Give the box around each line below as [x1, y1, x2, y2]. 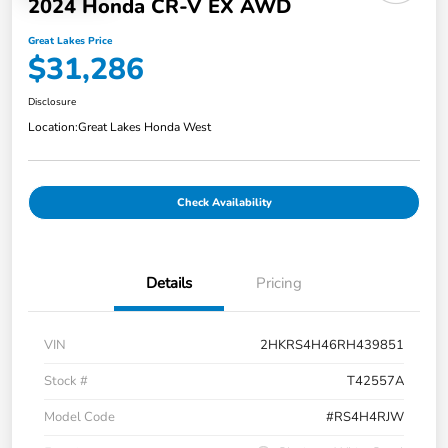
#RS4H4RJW [326, 407, 404, 426]
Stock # [44, 371, 88, 390]
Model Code [44, 407, 115, 426]
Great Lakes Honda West [78, 118, 211, 135]
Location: [28, 118, 78, 135]
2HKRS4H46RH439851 [260, 335, 404, 354]
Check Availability [176, 194, 272, 210]
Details [146, 272, 192, 293]
